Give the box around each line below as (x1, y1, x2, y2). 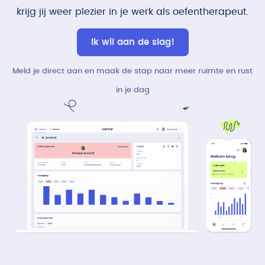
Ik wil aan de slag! (91, 38, 174, 47)
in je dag (115, 86, 150, 94)
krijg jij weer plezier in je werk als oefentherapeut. (16, 7, 249, 17)
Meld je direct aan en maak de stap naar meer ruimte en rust (12, 67, 253, 75)
